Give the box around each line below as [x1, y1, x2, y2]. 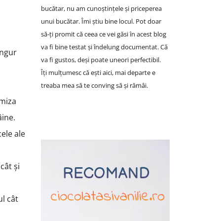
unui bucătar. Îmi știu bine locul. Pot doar [40, 17, 161, 26]
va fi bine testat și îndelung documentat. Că [40, 42, 168, 52]
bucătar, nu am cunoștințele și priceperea [40, 4, 162, 13]
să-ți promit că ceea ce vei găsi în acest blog [40, 30, 166, 39]
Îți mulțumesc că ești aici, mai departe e [40, 68, 155, 77]
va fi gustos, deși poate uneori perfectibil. [40, 55, 161, 65]
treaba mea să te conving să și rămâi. [40, 81, 148, 90]
